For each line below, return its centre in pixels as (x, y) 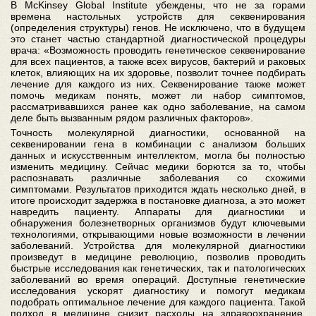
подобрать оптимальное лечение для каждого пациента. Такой (158, 302)
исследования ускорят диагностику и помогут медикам (158, 290)
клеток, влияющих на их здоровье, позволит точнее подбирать (158, 72)
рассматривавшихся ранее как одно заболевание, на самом (158, 106)
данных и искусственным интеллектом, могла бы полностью (158, 155)
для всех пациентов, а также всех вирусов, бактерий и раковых (158, 61)
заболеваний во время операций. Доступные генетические (158, 279)
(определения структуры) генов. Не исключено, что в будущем (158, 27)
